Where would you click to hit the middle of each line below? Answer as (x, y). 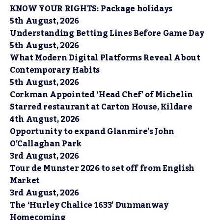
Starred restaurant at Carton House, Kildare (101, 107)
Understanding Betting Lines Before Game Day (107, 34)
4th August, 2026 (45, 120)
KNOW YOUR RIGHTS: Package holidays (91, 9)
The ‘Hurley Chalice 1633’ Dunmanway (89, 206)
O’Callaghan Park (46, 144)
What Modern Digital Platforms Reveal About (105, 58)
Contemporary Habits (55, 70)
